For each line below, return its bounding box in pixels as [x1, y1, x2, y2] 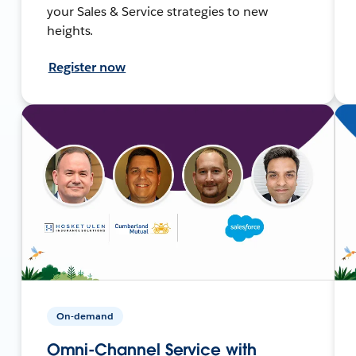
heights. [46, 21, 94, 39]
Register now [48, 58, 126, 75]
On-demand [56, 308, 114, 323]
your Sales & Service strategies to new [46, 2, 268, 20]
